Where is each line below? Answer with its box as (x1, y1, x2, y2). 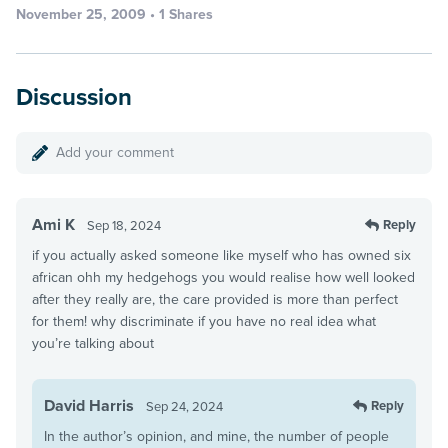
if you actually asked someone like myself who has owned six (32, 246, 411, 264)
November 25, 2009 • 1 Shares (16, 5, 213, 23)
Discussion (33, 82, 132, 112)
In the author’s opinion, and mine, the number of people (44, 427, 389, 445)
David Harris (44, 395, 134, 416)
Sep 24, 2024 (146, 398, 223, 415)
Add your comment (56, 143, 174, 161)
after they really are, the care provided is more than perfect (32, 290, 398, 308)
